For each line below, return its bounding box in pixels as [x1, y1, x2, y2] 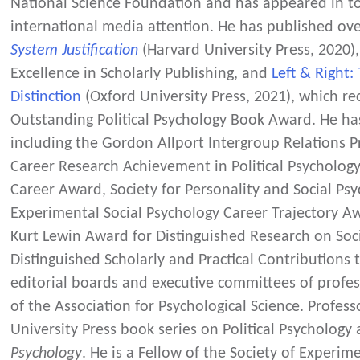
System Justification [10, 42, 139, 59]
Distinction [10, 88, 82, 105]
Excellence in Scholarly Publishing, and [10, 65, 272, 82]
